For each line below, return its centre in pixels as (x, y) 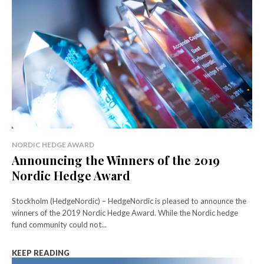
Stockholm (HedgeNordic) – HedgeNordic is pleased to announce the (129, 201)
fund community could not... (59, 224)
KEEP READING (41, 253)
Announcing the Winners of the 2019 (116, 160)
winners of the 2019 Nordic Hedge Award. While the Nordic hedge (125, 212)
